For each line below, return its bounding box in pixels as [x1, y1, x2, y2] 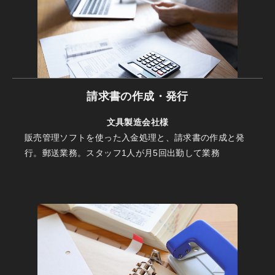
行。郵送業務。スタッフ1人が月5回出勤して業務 [25, 148, 220, 158]
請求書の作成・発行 [87, 90, 188, 103]
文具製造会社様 [106, 117, 169, 127]
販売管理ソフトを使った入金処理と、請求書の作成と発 [25, 133, 245, 142]
